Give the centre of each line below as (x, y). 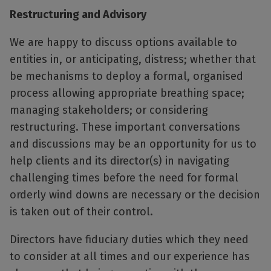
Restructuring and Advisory (78, 15)
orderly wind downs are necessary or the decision (135, 195)
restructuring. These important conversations (125, 127)
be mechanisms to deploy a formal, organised (126, 77)
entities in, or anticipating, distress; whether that (133, 60)
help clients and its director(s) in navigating (119, 161)
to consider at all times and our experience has (130, 257)
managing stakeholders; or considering (109, 110)
